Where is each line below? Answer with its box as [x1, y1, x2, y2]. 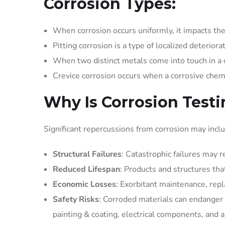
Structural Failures [53, 149, 122, 160]
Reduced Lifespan [53, 164, 120, 175]
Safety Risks [53, 194, 99, 205]
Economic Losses [53, 179, 116, 190]
